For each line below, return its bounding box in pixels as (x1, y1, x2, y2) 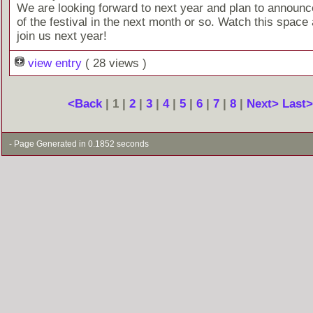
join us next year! (16, 29, 107, 43)
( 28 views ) (85, 56, 147, 70)
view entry (24, 56, 85, 70)
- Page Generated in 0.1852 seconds (8, 139, 149, 148)
